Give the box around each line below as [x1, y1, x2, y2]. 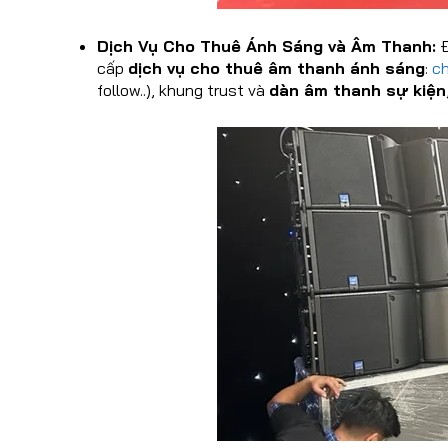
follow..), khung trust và [97, 80, 269, 101]
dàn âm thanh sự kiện [269, 80, 446, 101]
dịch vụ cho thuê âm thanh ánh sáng [128, 58, 425, 79]
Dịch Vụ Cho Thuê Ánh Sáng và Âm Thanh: [97, 36, 436, 57]
